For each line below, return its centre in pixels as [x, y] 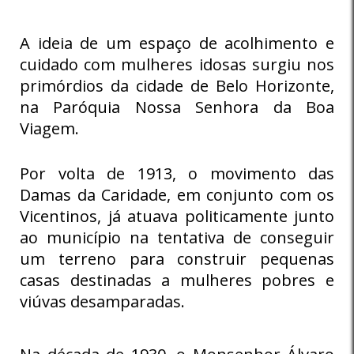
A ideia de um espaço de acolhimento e [177, 43]
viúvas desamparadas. [102, 301]
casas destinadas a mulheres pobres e [177, 280]
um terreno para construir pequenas [177, 258]
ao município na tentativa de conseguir [177, 237]
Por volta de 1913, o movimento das [177, 173]
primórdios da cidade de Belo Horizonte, [177, 85]
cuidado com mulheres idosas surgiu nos [177, 64]
